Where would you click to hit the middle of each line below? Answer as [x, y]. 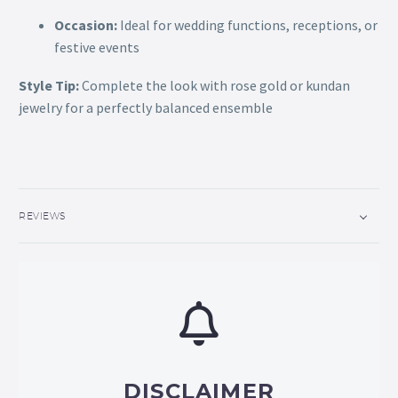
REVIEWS [43, 215]
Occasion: [86, 25]
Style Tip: [49, 86]
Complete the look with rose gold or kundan [215, 86]
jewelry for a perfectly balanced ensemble [146, 108]
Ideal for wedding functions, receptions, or [247, 25]
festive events [97, 48]
